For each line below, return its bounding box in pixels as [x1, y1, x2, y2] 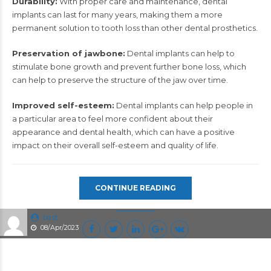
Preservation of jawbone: [12, 48, 125, 58]
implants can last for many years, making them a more [12, 9, 223, 19]
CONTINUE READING [95, 183, 176, 192]
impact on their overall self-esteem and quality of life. [12, 140, 218, 150]
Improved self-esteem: [12, 100, 114, 110]
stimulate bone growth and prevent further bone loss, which [12, 61, 246, 71]
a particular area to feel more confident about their [12, 113, 213, 123]
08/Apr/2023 [41, 223, 79, 232]
